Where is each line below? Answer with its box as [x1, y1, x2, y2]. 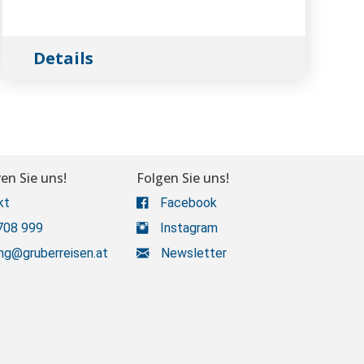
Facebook [160, 195, 217, 210]
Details [32, 47, 93, 69]
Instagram [160, 220, 218, 236]
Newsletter [161, 245, 227, 261]
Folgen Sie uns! [136, 169, 229, 187]
